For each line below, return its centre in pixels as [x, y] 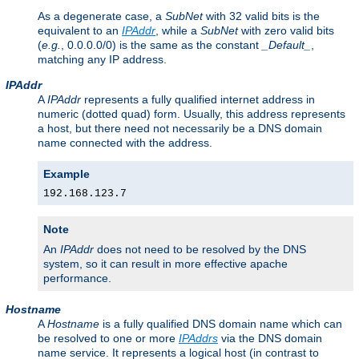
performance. [77, 278]
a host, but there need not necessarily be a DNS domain [180, 128]
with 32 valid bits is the [261, 16]
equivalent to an [80, 30]
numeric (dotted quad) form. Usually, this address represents [192, 113]
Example [67, 173]
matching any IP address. [102, 59]
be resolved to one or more [108, 338]
